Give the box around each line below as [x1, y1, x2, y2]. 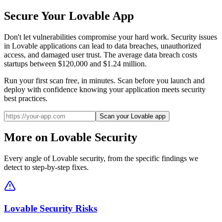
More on [4, 131, 51, 144]
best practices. [4, 94, 48, 103]
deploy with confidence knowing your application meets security [4, 85, 206, 94]
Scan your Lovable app [100, 112, 166, 120]
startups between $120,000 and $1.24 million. [4, 59, 147, 68]
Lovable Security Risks [4, 203, 97, 214]
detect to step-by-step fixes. [4, 163, 89, 172]
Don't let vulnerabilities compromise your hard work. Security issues [4, 32, 217, 41]
